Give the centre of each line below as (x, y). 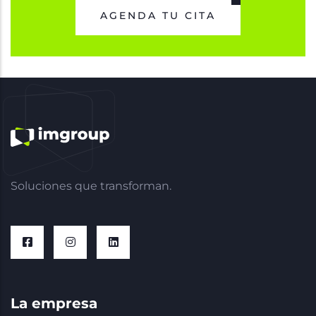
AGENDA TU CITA (158, 15)
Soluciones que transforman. (91, 186)
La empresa (54, 303)
